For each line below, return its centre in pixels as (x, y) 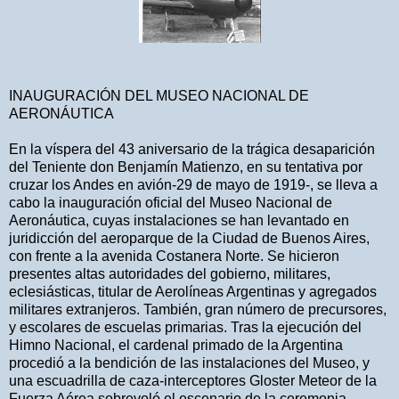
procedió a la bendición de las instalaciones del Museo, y (189, 362)
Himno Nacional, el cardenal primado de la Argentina (176, 345)
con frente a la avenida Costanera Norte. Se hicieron (174, 256)
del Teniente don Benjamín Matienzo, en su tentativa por (186, 167)
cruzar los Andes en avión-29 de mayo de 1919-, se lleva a (193, 184)
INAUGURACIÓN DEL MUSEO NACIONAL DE (159, 95)
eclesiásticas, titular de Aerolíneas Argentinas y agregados (193, 291)
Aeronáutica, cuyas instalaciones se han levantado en (179, 220)
